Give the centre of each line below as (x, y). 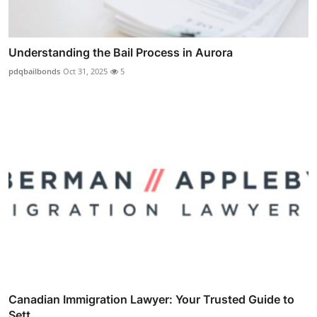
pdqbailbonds (34, 71)
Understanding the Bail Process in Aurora (121, 53)
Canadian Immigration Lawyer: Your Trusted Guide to (151, 299)
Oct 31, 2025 (85, 71)
